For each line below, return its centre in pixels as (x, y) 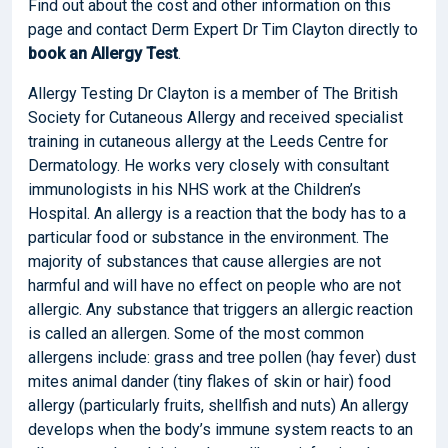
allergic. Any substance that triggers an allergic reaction (220, 309)
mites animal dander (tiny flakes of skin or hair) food (209, 381)
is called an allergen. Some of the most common (196, 333)
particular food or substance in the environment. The (208, 237)
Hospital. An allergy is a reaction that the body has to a (217, 213)
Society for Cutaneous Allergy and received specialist (215, 117)
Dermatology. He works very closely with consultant (208, 165)
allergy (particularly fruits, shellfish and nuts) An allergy (218, 405)
